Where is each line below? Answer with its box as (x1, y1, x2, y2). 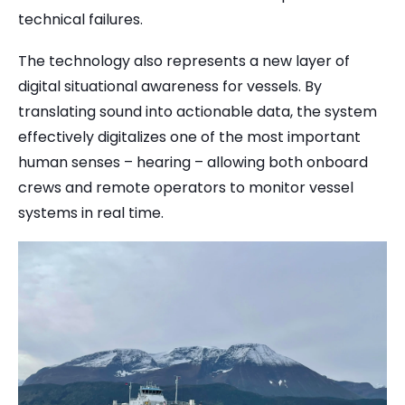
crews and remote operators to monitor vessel (18, 176, 353, 198)
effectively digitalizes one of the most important (18, 126, 361, 147)
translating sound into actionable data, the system (18, 100, 377, 122)
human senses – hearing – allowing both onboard (18, 151, 368, 173)
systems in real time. (18, 202, 164, 223)
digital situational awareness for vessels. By (18, 75, 322, 97)
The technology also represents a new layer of (18, 50, 350, 71)
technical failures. (18, 9, 143, 31)
